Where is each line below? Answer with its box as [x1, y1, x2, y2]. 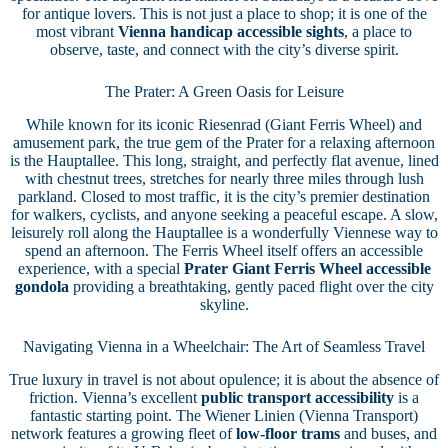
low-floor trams [236, 424, 340, 442]
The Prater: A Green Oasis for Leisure [104, 83, 344, 101]
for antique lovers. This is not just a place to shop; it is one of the [21, 5, 427, 23]
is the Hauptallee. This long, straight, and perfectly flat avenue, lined [9, 151, 439, 169]
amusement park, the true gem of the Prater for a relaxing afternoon [13, 133, 435, 151]
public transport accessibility [201, 388, 394, 406]
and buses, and [340, 424, 437, 442]
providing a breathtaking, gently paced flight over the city [68, 277, 434, 295]
